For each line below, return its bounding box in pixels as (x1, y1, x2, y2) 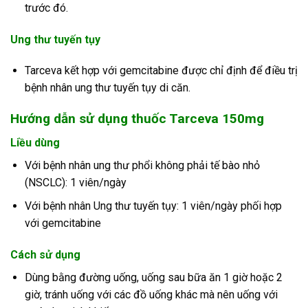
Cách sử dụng (10, 248, 80, 262)
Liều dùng (10, 135, 60, 149)
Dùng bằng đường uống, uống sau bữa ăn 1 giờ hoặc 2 (24, 271, 283, 285)
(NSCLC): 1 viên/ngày (24, 175, 126, 189)
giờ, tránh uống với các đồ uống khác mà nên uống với (24, 288, 278, 302)
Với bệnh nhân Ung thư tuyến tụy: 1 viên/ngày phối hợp (24, 199, 282, 213)
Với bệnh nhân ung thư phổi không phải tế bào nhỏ (24, 158, 260, 172)
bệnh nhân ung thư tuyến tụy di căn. (24, 81, 190, 95)
